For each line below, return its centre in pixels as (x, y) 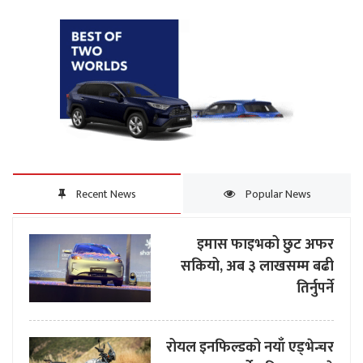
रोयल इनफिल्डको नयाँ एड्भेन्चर (250, 347)
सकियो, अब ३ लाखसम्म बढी (257, 266)
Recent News (105, 194)
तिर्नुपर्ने (315, 288)
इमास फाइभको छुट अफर (265, 244)
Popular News (277, 194)
